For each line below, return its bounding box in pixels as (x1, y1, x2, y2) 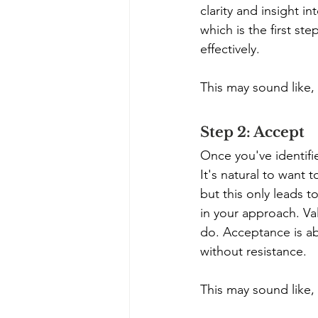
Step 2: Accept (200, 123, 305, 141)
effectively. (200, 40, 263, 57)
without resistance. (200, 243, 307, 259)
